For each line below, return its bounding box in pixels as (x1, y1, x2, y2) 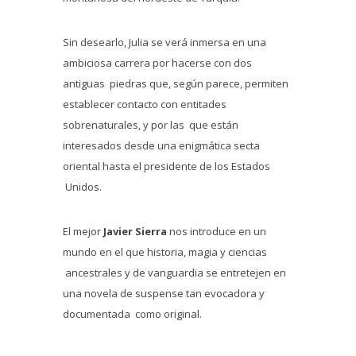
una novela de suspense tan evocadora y (63, 286, 265, 300)
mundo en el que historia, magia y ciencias (63, 245, 267, 259)
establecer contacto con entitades (63, 97, 226, 111)
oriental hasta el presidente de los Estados (63, 159, 270, 173)
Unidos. (63, 180, 102, 194)
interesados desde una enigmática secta (63, 138, 260, 153)
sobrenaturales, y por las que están (63, 118, 238, 132)
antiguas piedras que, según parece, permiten (63, 76, 288, 91)
